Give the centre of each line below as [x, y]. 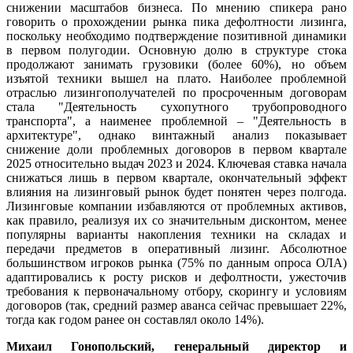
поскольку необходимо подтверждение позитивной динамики [176, 35]
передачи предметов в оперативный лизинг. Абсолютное [176, 248]
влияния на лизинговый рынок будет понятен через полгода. [176, 191]
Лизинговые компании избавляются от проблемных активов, [176, 206]
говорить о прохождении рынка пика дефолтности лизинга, [176, 21]
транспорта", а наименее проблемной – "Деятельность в [176, 121]
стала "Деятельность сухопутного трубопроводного [176, 106]
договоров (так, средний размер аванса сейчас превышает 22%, [176, 305]
